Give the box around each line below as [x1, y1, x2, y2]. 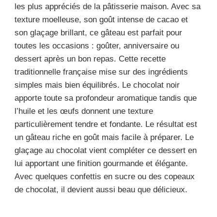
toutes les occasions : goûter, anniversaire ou [15, 41, 179, 50]
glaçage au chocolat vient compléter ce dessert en [15, 145, 197, 155]
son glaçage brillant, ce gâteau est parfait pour [15, 28, 182, 37]
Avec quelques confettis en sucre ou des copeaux [15, 171, 195, 181]
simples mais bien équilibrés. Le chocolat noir [15, 80, 180, 90]
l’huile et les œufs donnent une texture [15, 106, 153, 116]
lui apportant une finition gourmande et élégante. [15, 158, 188, 168]
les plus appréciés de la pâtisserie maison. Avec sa [15, 1, 201, 11]
